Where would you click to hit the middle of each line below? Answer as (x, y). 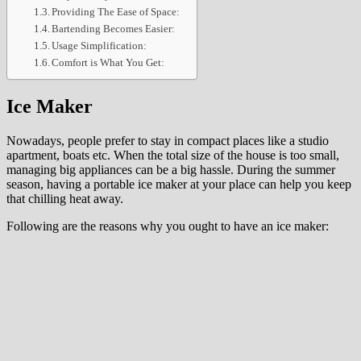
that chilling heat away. (65, 198)
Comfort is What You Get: (108, 62)
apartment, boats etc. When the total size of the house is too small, (173, 155)
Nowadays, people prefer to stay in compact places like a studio (168, 140)
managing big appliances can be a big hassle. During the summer (171, 169)
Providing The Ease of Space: (116, 11)
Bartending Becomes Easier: (114, 28)
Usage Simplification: (100, 45)
